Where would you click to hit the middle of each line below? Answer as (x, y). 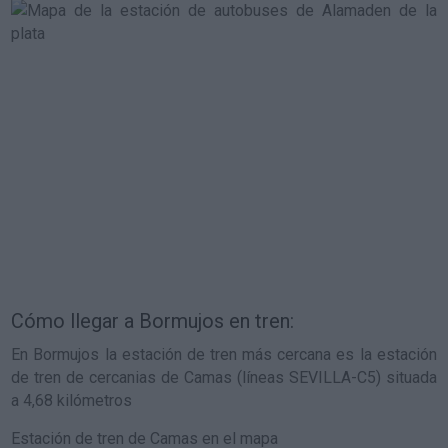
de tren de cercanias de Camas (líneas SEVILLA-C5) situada (224, 377)
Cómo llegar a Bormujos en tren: (153, 321)
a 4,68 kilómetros (72, 400)
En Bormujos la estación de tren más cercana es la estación (224, 354)
